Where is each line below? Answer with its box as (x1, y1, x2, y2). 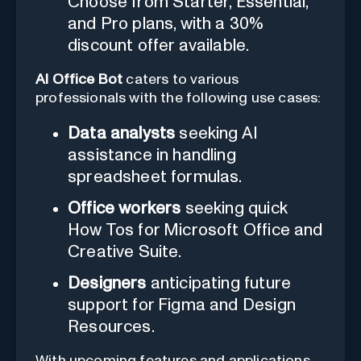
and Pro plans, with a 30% (68, 15, 264, 32)
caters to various (122, 72, 239, 87)
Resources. (68, 317, 155, 335)
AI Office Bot (35, 72, 123, 87)
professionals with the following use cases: (35, 90, 322, 106)
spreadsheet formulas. (68, 168, 243, 185)
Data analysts (68, 124, 176, 142)
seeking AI (175, 124, 259, 142)
